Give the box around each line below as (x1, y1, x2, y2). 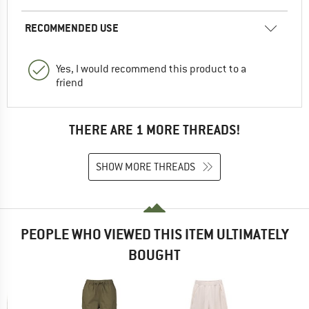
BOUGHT (128, 246, 181, 265)
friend (56, 75, 83, 90)
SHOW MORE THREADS (96, 160, 195, 175)
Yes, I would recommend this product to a (56, 61, 246, 76)
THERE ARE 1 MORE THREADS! (68, 121, 241, 139)
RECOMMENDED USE (25, 20, 119, 35)
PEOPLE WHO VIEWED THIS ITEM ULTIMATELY (20, 225, 289, 244)
